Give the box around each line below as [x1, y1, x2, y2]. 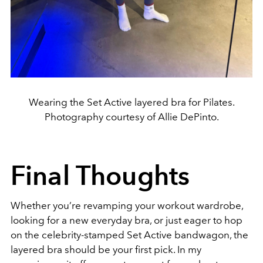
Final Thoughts [11, 159, 190, 191]
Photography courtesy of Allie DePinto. [44, 110, 219, 123]
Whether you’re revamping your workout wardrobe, [11, 199, 243, 211]
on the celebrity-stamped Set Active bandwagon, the [11, 228, 248, 241]
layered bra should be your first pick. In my [11, 243, 201, 255]
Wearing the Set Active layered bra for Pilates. [28, 96, 235, 108]
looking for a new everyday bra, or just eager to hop [11, 214, 242, 226]
